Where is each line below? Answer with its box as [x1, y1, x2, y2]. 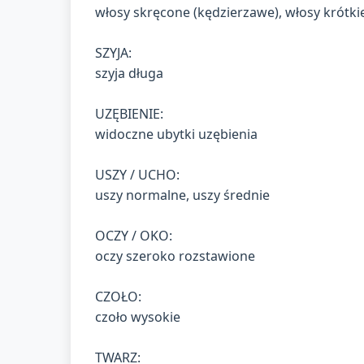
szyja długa [95, 63, 163, 82]
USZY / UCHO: [95, 165, 180, 184]
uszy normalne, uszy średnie [95, 185, 270, 204]
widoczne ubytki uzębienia [95, 124, 258, 143]
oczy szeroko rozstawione [95, 246, 255, 265]
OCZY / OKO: [95, 226, 172, 245]
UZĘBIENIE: [95, 104, 163, 123]
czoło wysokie [95, 307, 180, 326]
